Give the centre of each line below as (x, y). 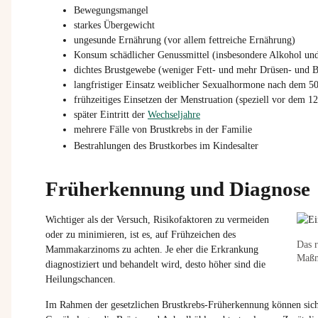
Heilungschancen (79, 280)
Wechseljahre (174, 115)
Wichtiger (65, 220)
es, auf (155, 235)
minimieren (101, 235)
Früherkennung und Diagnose (178, 189)
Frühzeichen (196, 235)
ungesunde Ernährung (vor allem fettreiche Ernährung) (185, 40)
